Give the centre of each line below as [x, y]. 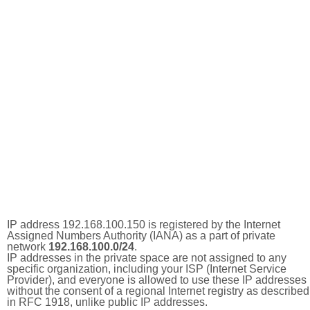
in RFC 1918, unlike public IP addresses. [107, 302]
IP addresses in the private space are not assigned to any [147, 258]
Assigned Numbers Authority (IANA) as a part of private [141, 236]
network [28, 247]
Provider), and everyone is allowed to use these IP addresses [157, 280]
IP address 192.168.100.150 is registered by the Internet [144, 225]
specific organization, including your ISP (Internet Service [147, 269]
